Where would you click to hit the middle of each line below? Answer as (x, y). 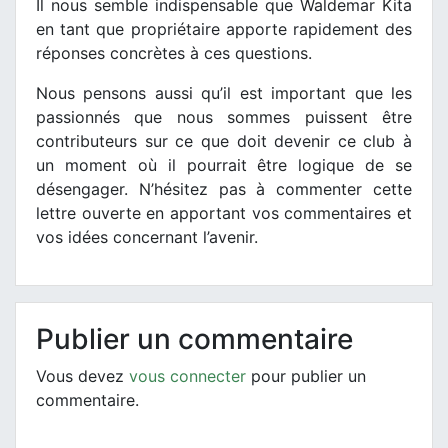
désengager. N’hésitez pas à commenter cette (224, 188)
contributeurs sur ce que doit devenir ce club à (224, 140)
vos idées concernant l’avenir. (147, 236)
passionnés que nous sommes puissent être (224, 116)
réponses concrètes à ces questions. (174, 52)
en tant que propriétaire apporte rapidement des (224, 28)
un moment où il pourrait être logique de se (224, 164)
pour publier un (306, 375)
